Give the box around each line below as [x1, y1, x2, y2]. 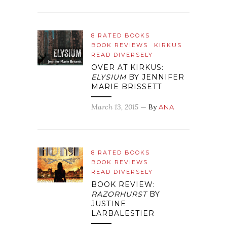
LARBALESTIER [91, 209, 155, 218]
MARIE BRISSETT [91, 82, 162, 92]
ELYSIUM [91, 72, 126, 82]
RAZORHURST [91, 190, 147, 199]
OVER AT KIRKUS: [91, 63, 164, 72]
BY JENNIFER [126, 72, 184, 82]
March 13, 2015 [91, 102, 138, 112]
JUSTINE [91, 199, 126, 209]
